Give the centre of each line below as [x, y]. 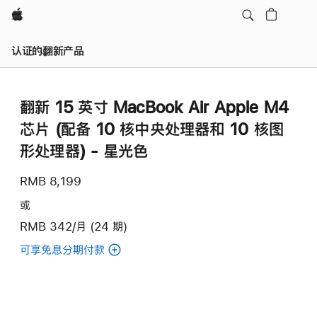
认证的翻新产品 [48, 51]
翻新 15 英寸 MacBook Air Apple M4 [155, 107]
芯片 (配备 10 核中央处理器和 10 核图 [152, 129]
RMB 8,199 [51, 181]
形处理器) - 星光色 [84, 151]
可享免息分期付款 [62, 249]
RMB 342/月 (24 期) [74, 226]
